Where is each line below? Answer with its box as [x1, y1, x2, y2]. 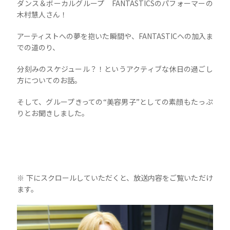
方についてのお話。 [17, 74, 82, 85]
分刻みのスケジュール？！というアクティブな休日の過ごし [17, 63, 213, 74]
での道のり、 [17, 42, 60, 52]
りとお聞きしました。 [17, 107, 89, 118]
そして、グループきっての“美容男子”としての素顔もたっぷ [17, 96, 213, 107]
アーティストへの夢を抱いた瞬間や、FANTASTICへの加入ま [17, 30, 213, 41]
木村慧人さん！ [17, 9, 68, 20]
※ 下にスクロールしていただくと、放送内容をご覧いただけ [17, 172, 213, 183]
